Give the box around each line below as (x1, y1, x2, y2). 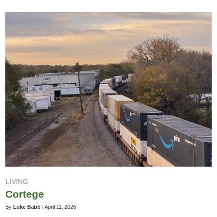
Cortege (5, 188, 45, 200)
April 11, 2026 (45, 203, 77, 210)
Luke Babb (13, 203, 41, 210)
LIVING (5, 178, 29, 186)
